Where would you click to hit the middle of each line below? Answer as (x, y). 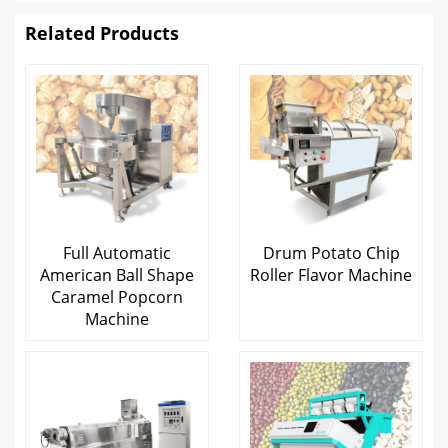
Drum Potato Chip (331, 252)
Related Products (102, 32)
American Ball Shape (117, 274)
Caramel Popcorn (117, 296)
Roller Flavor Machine (331, 274)
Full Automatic (117, 252)
